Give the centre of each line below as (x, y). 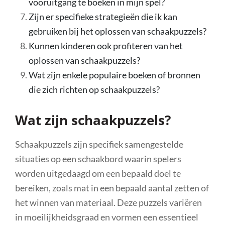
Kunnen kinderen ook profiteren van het (106, 45)
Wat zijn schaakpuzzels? (93, 120)
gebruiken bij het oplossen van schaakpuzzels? (118, 31)
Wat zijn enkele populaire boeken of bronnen (115, 75)
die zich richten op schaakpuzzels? (94, 89)
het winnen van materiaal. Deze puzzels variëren (108, 202)
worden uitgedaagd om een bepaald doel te (98, 173)
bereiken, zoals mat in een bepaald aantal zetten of (112, 188)
